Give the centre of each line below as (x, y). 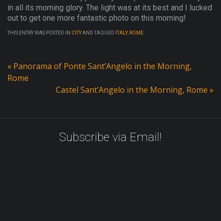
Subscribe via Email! (110, 137)
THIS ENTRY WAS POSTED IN (39, 33)
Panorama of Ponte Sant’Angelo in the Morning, (102, 66)
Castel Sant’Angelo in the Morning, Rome (133, 90)
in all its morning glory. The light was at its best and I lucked (110, 7)
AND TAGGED (98, 33)
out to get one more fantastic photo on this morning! (97, 18)
